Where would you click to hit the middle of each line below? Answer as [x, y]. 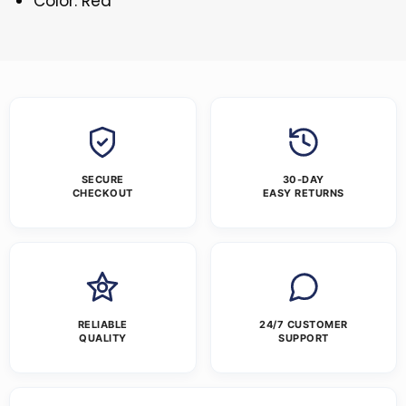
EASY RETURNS [303, 193]
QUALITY [103, 338]
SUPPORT [304, 338]
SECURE [102, 180]
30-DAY [303, 180]
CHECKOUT [102, 193]
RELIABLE [102, 325]
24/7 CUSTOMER [304, 325]
